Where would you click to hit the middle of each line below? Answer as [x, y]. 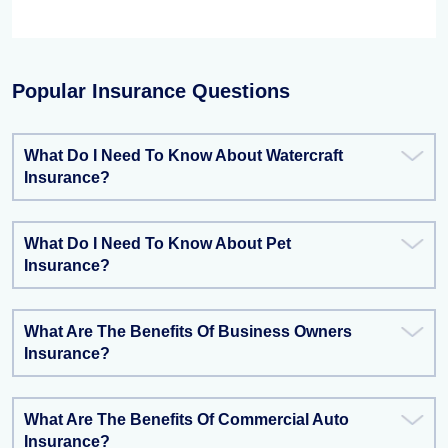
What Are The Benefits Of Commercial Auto [186, 419]
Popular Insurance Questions [151, 91]
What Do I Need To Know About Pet [157, 243]
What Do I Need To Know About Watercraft [183, 155]
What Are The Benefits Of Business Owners [188, 331]
